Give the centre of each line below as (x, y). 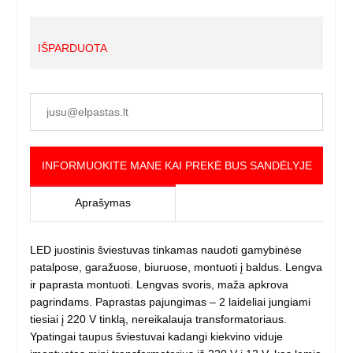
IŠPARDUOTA (73, 48)
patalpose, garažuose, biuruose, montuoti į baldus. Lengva (176, 268)
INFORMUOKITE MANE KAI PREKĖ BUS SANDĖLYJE (176, 166)
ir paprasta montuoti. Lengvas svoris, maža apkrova (160, 285)
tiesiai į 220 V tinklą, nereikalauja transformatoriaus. (159, 320)
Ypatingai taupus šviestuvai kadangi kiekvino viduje (157, 337)
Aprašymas (103, 203)
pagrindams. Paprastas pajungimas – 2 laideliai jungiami (171, 302)
